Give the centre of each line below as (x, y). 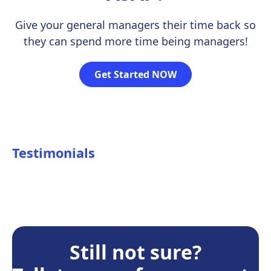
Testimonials (54, 153)
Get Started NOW (135, 74)
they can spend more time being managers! (135, 41)
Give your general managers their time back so (135, 25)
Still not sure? (135, 252)
